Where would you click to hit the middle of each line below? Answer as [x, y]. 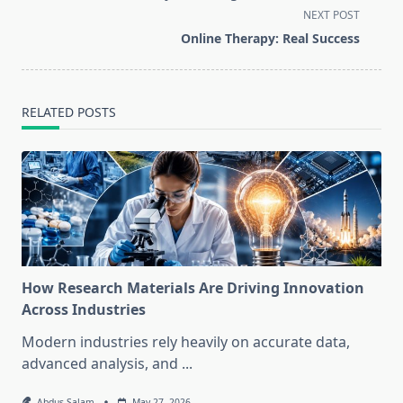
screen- [46, 14]
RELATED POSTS [69, 112]
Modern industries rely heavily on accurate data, [186, 342]
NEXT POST [331, 15]
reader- [46, 36]
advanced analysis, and [100, 364]
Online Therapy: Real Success [270, 39]
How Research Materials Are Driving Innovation [193, 288]
